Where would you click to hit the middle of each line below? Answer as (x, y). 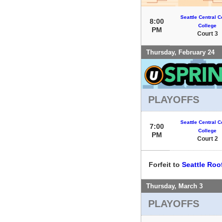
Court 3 (207, 33)
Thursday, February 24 (180, 52)
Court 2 (207, 139)
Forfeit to (165, 164)
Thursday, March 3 (174, 186)
